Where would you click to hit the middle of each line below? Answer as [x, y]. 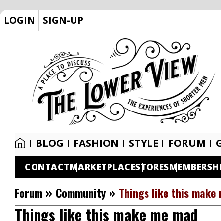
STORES [152, 167]
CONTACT [47, 167]
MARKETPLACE [102, 167]
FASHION [96, 143]
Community [81, 193]
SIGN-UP [63, 20]
